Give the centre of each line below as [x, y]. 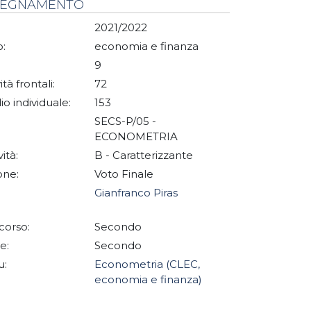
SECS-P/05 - [125, 121]
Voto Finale [125, 174]
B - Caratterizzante [145, 155]
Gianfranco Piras [136, 193]
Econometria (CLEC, [147, 264]
